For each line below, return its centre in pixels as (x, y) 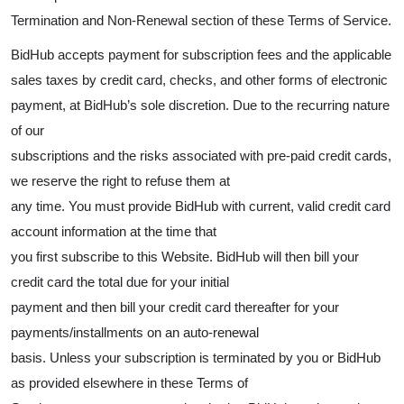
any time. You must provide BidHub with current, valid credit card (201, 206)
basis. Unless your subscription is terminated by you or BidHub (196, 358)
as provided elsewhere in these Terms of (129, 383)
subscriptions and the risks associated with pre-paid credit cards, (201, 156)
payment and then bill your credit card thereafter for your (175, 307)
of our (28, 130)
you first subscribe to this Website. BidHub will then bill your (185, 257)
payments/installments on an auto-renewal (135, 332)
